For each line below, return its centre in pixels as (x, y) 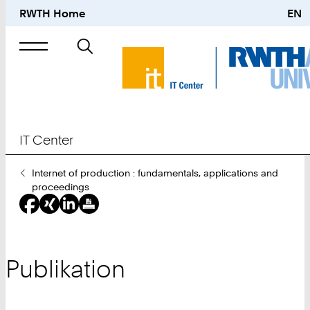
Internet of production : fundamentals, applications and (155, 173)
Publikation (65, 269)
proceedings (60, 187)
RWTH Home (53, 13)
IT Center (47, 140)
